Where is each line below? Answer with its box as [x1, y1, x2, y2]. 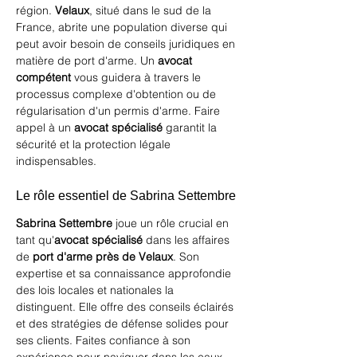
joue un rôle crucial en [112, 216, 232, 230]
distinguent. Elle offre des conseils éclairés [16, 300, 237, 314]
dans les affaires [143, 233, 233, 247]
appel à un [16, 120, 74, 135]
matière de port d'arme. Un [16, 53, 158, 68]
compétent [16, 70, 71, 84]
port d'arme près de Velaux [33, 249, 173, 264]
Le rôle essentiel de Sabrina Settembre [16, 189, 236, 202]
